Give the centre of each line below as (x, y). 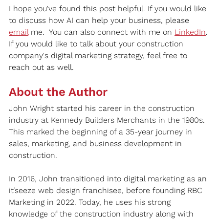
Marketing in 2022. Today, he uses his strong (91, 202)
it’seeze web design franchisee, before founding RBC (107, 190)
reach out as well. (41, 67)
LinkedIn (190, 32)
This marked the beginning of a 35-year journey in (102, 131)
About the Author (58, 92)
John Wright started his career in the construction (103, 108)
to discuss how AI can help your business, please (100, 20)
